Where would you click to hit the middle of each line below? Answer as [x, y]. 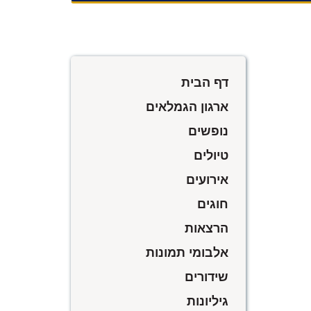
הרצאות [207, 227]
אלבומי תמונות [187, 252]
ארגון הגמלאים [187, 106]
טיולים [211, 154]
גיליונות [208, 300]
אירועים [207, 179]
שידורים [207, 276]
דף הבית [205, 82]
